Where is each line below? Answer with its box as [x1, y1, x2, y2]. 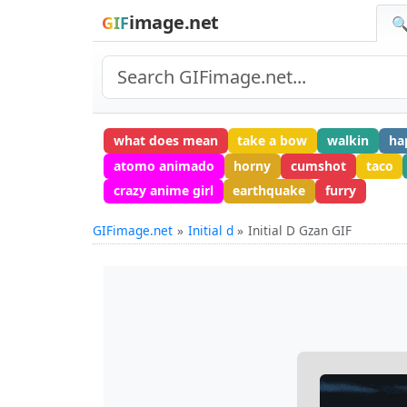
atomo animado [113, 156, 214, 174]
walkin [326, 131, 369, 149]
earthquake [233, 182, 306, 200]
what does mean [113, 131, 218, 149]
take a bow [237, 131, 308, 149]
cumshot [290, 156, 346, 174]
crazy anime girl [113, 182, 213, 200]
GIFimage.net [93, 222, 173, 240]
